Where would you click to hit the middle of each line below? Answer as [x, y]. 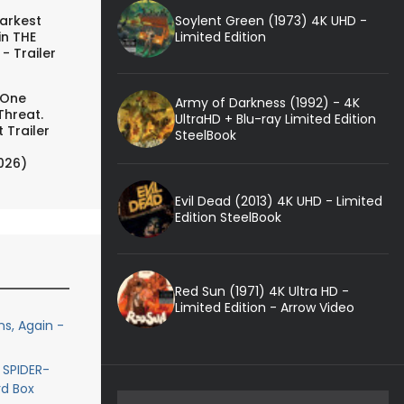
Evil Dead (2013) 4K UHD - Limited [278, 201]
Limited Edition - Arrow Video [264, 307]
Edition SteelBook [228, 217]
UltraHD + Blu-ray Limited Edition [275, 119]
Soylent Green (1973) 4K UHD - [271, 20]
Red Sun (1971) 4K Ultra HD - [262, 291]
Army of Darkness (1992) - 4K [267, 102]
